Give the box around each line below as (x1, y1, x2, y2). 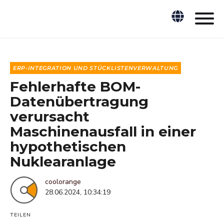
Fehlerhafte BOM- (10, 78, 140, 95)
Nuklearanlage (10, 153, 116, 170)
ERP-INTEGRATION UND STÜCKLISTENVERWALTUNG (13, 64, 178, 72)
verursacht (10, 108, 89, 125)
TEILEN (10, 211, 31, 219)
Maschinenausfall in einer (10, 123, 196, 140)
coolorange (45, 177, 81, 187)
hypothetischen (10, 138, 126, 155)
